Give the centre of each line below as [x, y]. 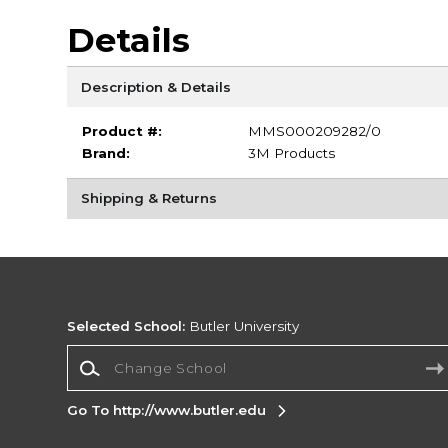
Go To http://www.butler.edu [167, 409]
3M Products [291, 153]
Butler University [242, 326]
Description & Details [155, 86]
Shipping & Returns [148, 198]
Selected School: [126, 326]
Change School [119, 353]
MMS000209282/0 [314, 131]
